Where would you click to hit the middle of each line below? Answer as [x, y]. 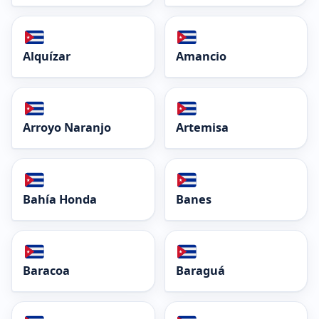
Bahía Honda [60, 199]
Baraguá [200, 270]
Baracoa [46, 270]
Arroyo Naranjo [67, 128]
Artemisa [202, 128]
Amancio [201, 57]
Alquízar [47, 57]
